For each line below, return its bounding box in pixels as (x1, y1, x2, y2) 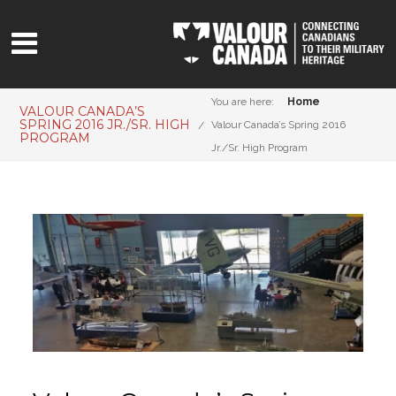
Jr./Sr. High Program (211, 141, 308, 154)
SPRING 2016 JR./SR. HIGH (19, 116, 191, 133)
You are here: (211, 95, 274, 108)
